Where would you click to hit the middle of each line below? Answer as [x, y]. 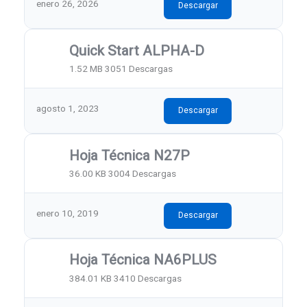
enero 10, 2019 [68, 213]
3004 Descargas [143, 173]
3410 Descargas [148, 278]
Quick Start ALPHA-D [137, 50]
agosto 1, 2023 [68, 108]
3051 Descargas [139, 68]
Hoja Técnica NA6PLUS [143, 260]
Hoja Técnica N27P [130, 155]
